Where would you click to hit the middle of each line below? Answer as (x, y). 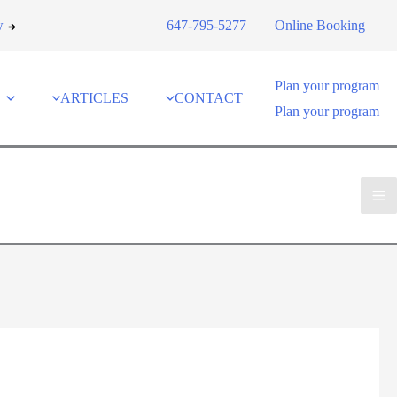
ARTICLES (95, 98)
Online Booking (320, 25)
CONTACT (209, 98)
